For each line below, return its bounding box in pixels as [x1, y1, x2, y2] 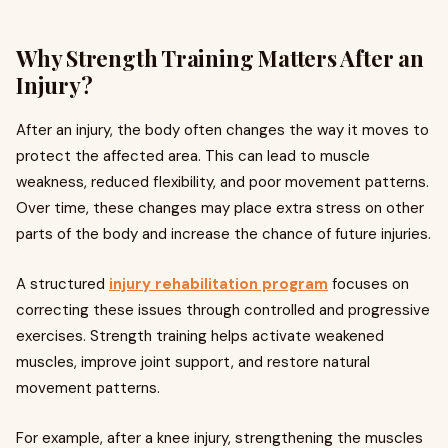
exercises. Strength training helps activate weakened [16, 326, 384, 346]
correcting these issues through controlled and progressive [16, 300, 430, 320]
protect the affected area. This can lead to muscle [16, 146, 370, 166]
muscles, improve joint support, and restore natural [16, 352, 370, 372]
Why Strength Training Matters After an [16, 43, 424, 73]
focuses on [328, 274, 409, 294]
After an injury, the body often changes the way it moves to [16, 120, 429, 140]
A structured [16, 274, 109, 294]
